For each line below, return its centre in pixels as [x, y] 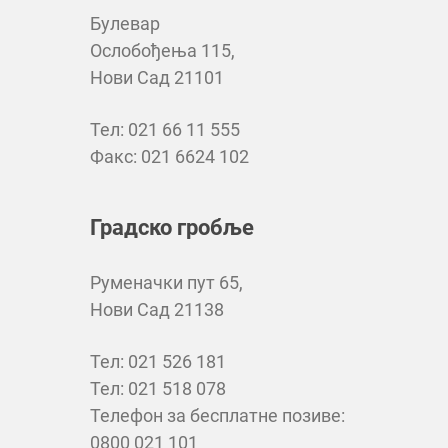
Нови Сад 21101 [157, 77]
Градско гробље [172, 227]
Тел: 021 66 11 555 [165, 129]
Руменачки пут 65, [166, 282]
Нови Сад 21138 [157, 309]
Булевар [125, 23]
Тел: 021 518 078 [158, 388]
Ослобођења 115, [162, 50]
